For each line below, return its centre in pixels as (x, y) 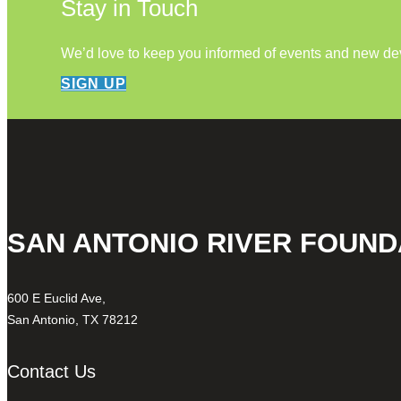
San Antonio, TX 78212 (73, 320)
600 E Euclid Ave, (56, 299)
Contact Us (51, 371)
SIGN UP (94, 84)
